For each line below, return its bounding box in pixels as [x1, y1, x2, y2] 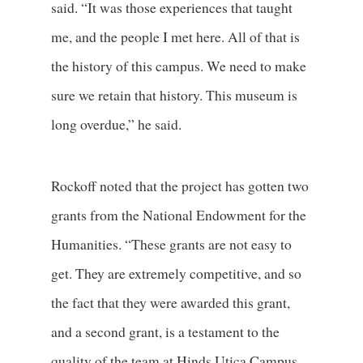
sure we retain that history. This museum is [50, 84, 297, 105]
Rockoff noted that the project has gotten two [50, 176, 309, 195]
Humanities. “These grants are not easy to [50, 234, 292, 254]
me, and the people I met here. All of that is [50, 26, 300, 46]
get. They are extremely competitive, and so [50, 263, 301, 283]
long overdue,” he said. [50, 113, 181, 134]
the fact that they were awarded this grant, [50, 293, 290, 312]
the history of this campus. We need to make [50, 55, 306, 75]
